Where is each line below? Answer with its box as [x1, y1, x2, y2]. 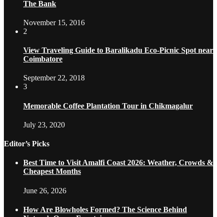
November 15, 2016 [23, 18, 85, 27]
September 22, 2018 [23, 74, 85, 82]
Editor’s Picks [4, 139, 49, 148]
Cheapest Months [23, 167, 81, 176]
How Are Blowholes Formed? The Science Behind [23, 205, 187, 214]
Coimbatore [23, 55, 62, 63]
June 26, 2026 [23, 186, 66, 195]
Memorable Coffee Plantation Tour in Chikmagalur [23, 101, 193, 110]
